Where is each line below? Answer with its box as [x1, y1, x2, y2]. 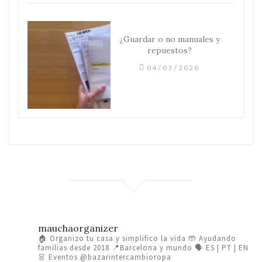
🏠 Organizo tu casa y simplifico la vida [38, 233, 186, 243]
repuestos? [147, 44, 192, 56]
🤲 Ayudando [186, 233, 236, 243]
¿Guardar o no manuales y [119, 33, 220, 44]
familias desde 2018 [38, 242, 109, 253]
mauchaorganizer [38, 222, 118, 234]
